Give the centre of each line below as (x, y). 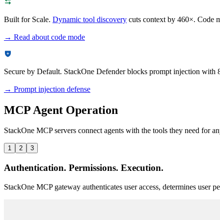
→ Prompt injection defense (47, 89)
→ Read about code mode (44, 37)
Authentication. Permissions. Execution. (84, 168)
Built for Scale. (27, 19)
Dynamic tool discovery (90, 19)
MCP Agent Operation (61, 110)
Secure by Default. (33, 71)
